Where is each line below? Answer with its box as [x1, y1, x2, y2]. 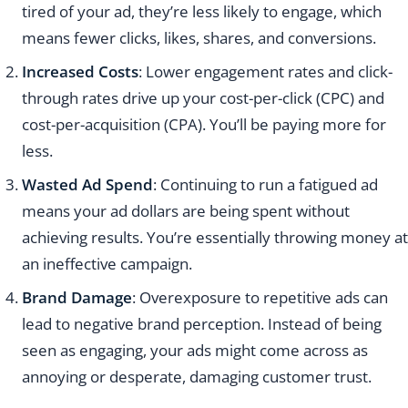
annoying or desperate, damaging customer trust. [22, 366, 372, 388]
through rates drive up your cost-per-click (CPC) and [22, 87, 384, 109]
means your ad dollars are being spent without [22, 200, 350, 222]
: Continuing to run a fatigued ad [153, 174, 378, 196]
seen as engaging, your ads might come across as [22, 340, 368, 362]
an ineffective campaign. [22, 253, 192, 275]
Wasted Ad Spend [22, 174, 153, 196]
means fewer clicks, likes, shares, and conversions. [22, 27, 376, 49]
